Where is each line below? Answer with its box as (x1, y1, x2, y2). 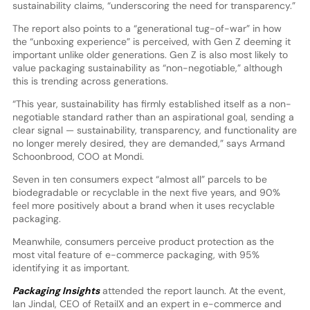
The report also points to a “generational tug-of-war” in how (12, 21, 282, 35)
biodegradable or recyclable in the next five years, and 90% (12, 185, 280, 199)
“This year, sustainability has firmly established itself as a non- (12, 97, 291, 110)
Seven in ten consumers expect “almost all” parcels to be (12, 172, 267, 185)
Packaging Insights (12, 284, 100, 297)
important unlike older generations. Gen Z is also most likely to (12, 48, 288, 61)
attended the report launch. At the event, (99, 284, 286, 297)
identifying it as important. (12, 261, 129, 274)
